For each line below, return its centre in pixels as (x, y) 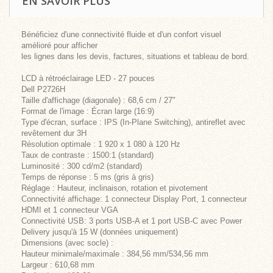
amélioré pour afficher (59, 45)
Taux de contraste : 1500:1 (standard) (87, 155)
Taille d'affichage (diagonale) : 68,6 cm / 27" (98, 100)
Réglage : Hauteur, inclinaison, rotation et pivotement (115, 188)
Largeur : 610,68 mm (58, 265)
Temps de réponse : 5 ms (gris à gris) (87, 177)
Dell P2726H (43, 89)
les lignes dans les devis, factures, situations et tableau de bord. (135, 56)
